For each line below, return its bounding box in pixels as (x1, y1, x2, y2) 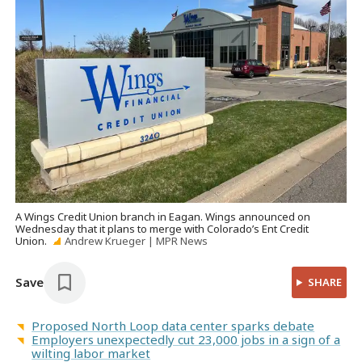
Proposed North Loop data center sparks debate (32, 317, 315, 334)
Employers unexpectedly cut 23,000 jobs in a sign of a (32, 330, 341, 347)
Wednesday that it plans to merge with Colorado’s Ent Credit (15, 221, 309, 237)
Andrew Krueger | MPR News (64, 234, 208, 249)
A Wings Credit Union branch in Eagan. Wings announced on (15, 209, 311, 225)
